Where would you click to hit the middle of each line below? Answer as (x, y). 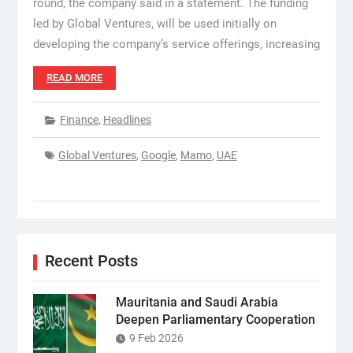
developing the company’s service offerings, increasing (176, 44)
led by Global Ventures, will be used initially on (154, 24)
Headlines (127, 120)
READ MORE (74, 78)
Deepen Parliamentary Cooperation (215, 320)
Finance (79, 120)
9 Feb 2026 (156, 338)
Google (158, 155)
